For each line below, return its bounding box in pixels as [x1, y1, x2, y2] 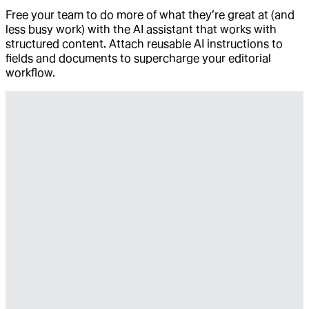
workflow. [6, 66, 55, 80]
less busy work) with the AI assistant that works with [6, 23, 277, 37]
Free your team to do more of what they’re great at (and [6, 8, 295, 22]
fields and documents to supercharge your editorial [6, 52, 271, 66]
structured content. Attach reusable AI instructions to [6, 37, 283, 51]
